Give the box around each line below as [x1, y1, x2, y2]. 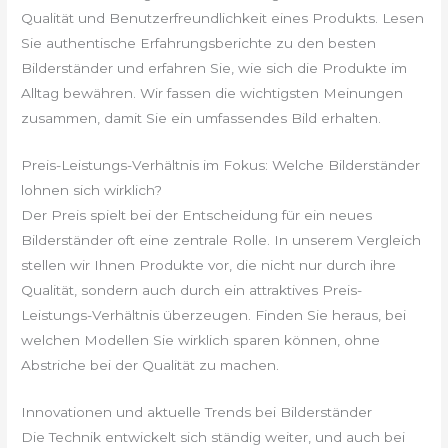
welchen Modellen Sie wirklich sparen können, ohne [21, 331, 381, 348]
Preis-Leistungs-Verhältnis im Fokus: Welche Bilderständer [21, 156, 421, 173]
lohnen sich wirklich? [21, 181, 163, 198]
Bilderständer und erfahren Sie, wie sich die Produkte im [21, 59, 408, 76]
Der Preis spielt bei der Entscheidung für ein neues [21, 206, 373, 223]
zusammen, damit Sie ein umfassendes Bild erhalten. [21, 109, 382, 126]
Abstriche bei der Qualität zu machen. [21, 356, 280, 373]
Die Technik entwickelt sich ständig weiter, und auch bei [21, 428, 406, 445]
